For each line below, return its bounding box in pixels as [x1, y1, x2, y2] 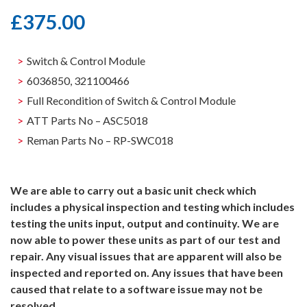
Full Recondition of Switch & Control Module [27, 93, 236, 107]
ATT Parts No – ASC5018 [27, 113, 148, 127]
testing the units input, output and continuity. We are [10, 216, 279, 230]
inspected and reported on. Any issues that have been [10, 265, 283, 279]
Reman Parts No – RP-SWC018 [27, 133, 173, 147]
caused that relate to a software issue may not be [10, 282, 262, 295]
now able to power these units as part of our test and [10, 232, 280, 246]
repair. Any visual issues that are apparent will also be [10, 249, 282, 262]
